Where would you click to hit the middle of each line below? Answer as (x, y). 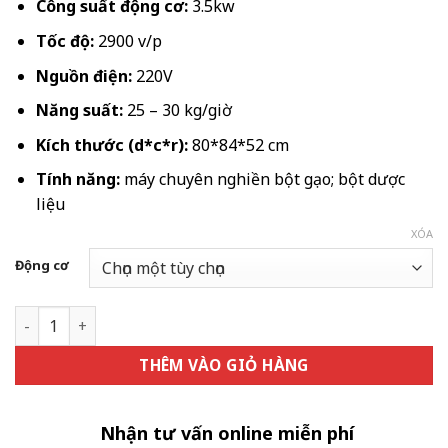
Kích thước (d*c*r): (111, 144)
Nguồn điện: (83, 75)
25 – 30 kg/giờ (177, 110)
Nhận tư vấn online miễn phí (227, 433)
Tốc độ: (64, 40)
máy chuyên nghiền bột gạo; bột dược (262, 179)
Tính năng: (77, 179)
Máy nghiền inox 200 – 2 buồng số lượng (157, 317)
